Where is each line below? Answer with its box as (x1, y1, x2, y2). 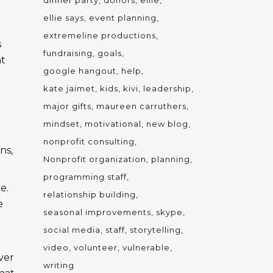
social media (43, 225, 101, 235)
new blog (146, 119, 188, 129)
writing (43, 260, 74, 270)
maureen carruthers (96, 101, 186, 111)
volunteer (74, 243, 118, 252)
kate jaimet (43, 83, 95, 93)
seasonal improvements (43, 207, 151, 217)
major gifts (43, 101, 91, 111)
